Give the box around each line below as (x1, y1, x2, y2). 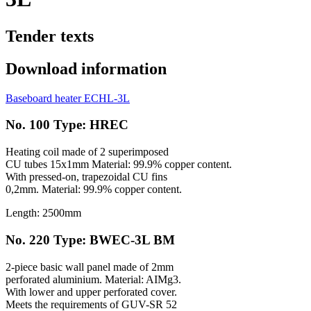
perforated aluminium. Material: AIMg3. (6, 273, 181, 285)
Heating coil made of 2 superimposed (6, 146, 169, 158)
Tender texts (6, 26, 94, 45)
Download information (6, 59, 167, 78)
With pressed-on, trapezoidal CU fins (6, 171, 167, 183)
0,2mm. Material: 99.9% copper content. (6, 183, 182, 196)
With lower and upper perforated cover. (6, 285, 177, 298)
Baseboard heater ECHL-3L (6, 92, 130, 104)
